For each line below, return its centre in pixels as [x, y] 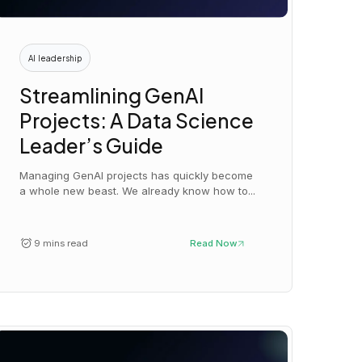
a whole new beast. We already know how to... [138, 191]
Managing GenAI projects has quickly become [137, 176]
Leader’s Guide [92, 145]
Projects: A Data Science [137, 120]
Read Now [214, 244]
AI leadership [55, 58]
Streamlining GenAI [112, 95]
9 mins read [61, 244]
